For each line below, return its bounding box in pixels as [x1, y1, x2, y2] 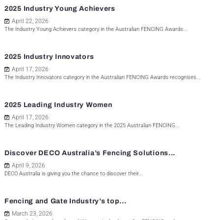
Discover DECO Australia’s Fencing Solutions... [4, 149, 176, 157]
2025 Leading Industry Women [4, 101, 112, 109]
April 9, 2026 [12, 162, 45, 169]
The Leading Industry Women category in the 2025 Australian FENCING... [4, 122, 180, 129]
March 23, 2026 [12, 210, 53, 218]
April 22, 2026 [12, 18, 49, 25]
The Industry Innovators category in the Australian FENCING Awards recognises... [4, 74, 201, 81]
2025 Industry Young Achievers [4, 5, 115, 13]
